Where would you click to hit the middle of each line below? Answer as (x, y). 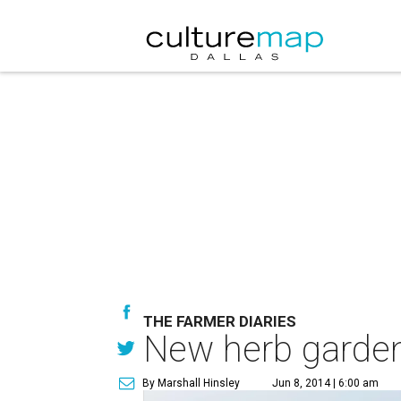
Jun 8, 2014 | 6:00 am (325, 383)
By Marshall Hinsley (191, 383)
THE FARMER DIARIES (220, 321)
